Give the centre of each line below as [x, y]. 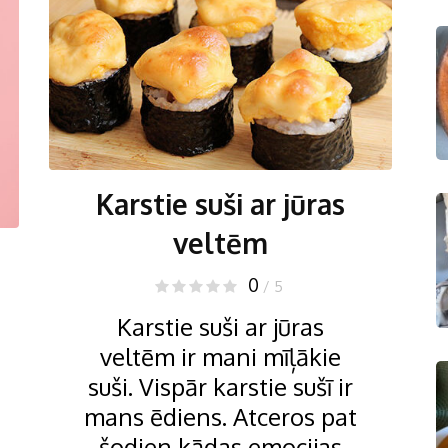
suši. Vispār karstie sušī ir [220, 386]
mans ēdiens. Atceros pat [220, 416]
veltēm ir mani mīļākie [220, 356]
